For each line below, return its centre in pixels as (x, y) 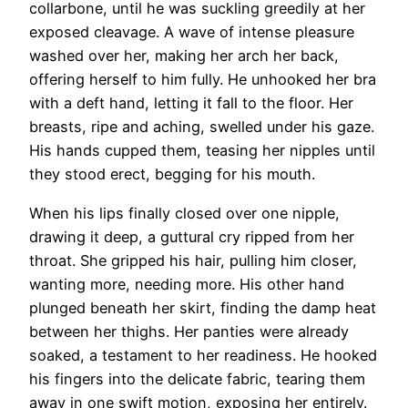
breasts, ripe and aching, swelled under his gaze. (202, 127)
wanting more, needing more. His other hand (187, 284)
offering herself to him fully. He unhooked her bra (203, 80)
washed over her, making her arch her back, (184, 56)
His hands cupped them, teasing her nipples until (202, 151)
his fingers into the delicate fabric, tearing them (197, 378)
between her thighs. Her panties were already (189, 331)
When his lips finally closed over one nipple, (184, 213)
